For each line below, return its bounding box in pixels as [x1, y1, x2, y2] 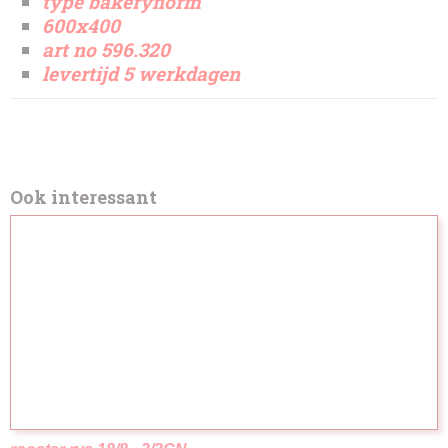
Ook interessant [10, 185, 157, 209]
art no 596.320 [42, 37, 170, 62]
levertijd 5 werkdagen [42, 61, 245, 86]
